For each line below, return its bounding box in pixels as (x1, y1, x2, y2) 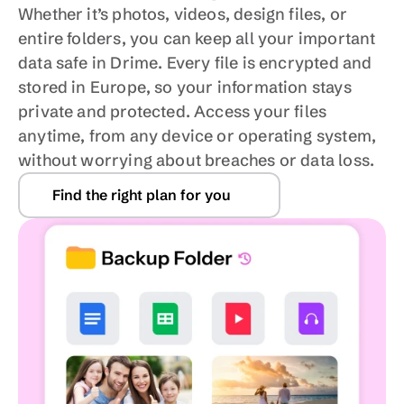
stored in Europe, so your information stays (18, 77, 352, 97)
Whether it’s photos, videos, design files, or (18, 4, 348, 24)
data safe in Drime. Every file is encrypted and (18, 52, 372, 73)
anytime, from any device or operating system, (18, 125, 377, 146)
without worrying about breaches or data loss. (18, 150, 375, 170)
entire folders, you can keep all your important (18, 28, 376, 49)
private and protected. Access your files (18, 101, 327, 122)
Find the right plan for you (52, 186, 231, 204)
